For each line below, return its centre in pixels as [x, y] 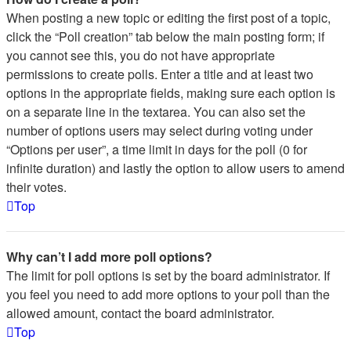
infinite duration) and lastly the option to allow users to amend [175, 168]
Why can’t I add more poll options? [109, 257]
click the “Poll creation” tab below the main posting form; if [165, 36]
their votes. [36, 187]
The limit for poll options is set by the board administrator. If [168, 275]
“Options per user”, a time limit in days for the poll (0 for [157, 149]
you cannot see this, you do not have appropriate [141, 55]
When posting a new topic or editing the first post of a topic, [168, 18]
